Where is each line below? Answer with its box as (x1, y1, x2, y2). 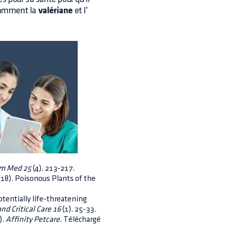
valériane (38, 6, 73, 16)
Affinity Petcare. (6, 216, 62, 223)
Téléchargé (62, 216, 101, 223)
